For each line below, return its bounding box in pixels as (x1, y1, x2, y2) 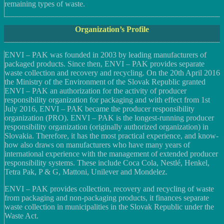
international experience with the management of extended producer (4, 149, 218, 158)
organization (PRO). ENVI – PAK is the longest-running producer (4, 113, 214, 122)
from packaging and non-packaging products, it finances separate (4, 193, 209, 202)
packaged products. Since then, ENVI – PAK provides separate (4, 59, 204, 68)
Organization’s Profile (75, 25, 149, 33)
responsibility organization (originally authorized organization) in (4, 122, 208, 131)
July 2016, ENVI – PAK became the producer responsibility (4, 104, 194, 113)
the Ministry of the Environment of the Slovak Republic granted (4, 77, 205, 86)
